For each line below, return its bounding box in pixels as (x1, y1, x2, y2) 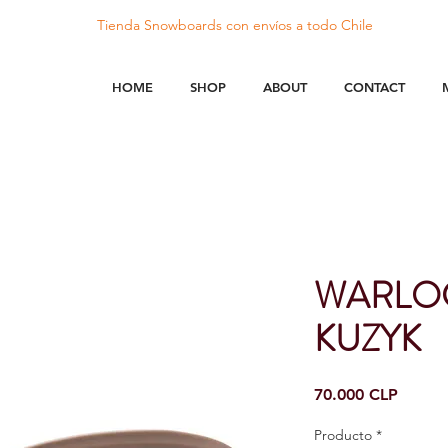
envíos (252, 16, 292, 34)
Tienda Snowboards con (96, 16, 253, 34)
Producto (314, 426, 372, 444)
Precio (397, 384, 444, 403)
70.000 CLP (314, 385, 398, 404)
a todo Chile (291, 16, 373, 34)
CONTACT (343, 79, 405, 95)
